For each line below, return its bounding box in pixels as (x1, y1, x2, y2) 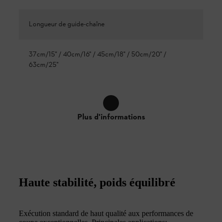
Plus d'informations (77, 111, 145, 123)
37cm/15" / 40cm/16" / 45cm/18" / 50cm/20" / (29, 50, 166, 59)
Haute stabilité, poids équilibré (19, 175, 175, 189)
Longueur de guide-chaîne (29, 19, 105, 29)
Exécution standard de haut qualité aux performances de (19, 209, 193, 218)
